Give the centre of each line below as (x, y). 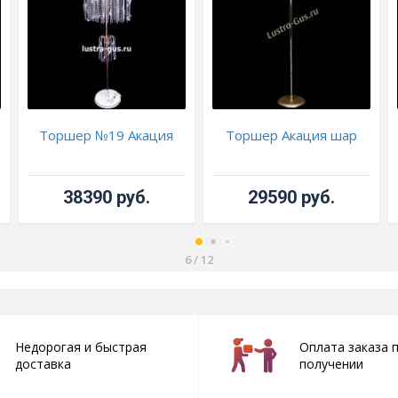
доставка (43, 364)
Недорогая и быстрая (80, 347)
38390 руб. (106, 198)
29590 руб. (292, 198)
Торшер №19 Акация (107, 135)
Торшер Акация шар (292, 135)
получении (331, 364)
